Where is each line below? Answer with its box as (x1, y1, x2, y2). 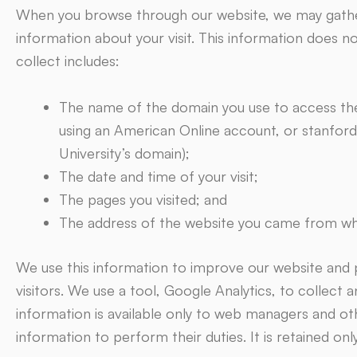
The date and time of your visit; (59, 167, 258, 185)
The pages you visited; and (59, 190, 227, 208)
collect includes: (16, 52, 120, 69)
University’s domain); (59, 144, 190, 162)
